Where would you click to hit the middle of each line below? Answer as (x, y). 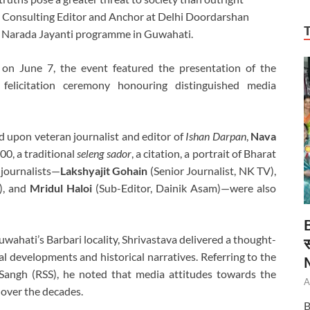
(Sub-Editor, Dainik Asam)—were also (184, 188)
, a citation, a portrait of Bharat (204, 154)
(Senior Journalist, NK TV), (212, 171)
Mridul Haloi (61, 188)
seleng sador (104, 154)
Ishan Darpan (216, 136)
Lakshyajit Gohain (104, 171)
